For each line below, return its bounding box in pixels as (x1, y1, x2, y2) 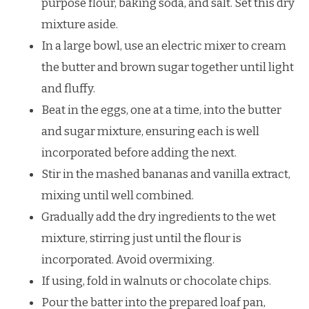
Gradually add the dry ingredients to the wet (41, 209, 276, 224)
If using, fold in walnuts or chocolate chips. (41, 273, 271, 288)
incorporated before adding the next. (41, 145, 237, 160)
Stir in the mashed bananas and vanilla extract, (41, 166, 290, 181)
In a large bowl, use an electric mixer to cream (41, 38, 286, 53)
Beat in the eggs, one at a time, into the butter (41, 102, 281, 117)
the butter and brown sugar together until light (41, 59, 294, 74)
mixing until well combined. (41, 188, 194, 203)
